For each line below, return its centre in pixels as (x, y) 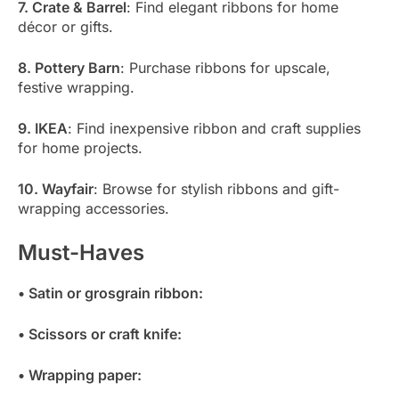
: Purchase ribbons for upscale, (225, 68)
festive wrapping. (76, 88)
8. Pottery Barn (69, 68)
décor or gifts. (65, 27)
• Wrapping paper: (80, 375)
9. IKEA (43, 129)
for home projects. (80, 148)
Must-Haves (81, 253)
